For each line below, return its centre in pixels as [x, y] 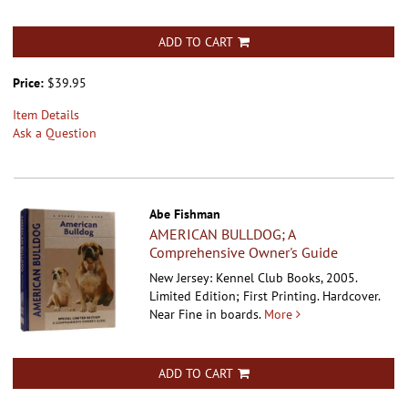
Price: [30, 82]
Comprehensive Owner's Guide [244, 252]
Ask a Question [55, 133]
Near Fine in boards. [205, 314]
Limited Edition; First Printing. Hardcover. [265, 296]
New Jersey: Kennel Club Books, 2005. [254, 277]
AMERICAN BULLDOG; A [223, 234]
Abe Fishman [185, 214]
